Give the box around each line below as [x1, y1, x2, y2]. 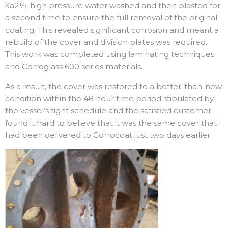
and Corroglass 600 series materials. [5, 62, 142, 72]
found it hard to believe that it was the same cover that [5, 118, 217, 128]
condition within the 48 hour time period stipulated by [5, 94, 214, 104]
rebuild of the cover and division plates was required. [5, 37, 207, 47]
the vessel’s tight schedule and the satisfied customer [5, 106, 211, 116]
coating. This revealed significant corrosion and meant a [5, 25, 219, 35]
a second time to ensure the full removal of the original [5, 13, 217, 23]
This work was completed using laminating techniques [5, 49, 214, 60]
